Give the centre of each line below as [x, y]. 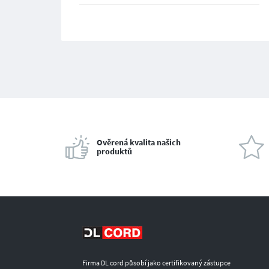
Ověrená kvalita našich [139, 142]
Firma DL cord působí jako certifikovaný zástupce [156, 263]
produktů [114, 151]
